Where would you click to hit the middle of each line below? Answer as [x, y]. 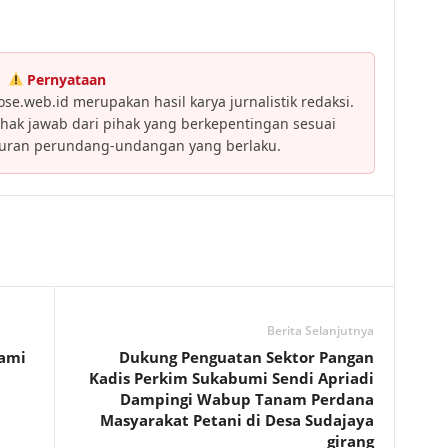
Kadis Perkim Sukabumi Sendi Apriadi [231, 378]
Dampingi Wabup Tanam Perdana [246, 399]
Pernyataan [67, 79]
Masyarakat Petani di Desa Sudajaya [236, 420]
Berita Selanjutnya [320, 330]
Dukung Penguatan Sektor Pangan [246, 357]
